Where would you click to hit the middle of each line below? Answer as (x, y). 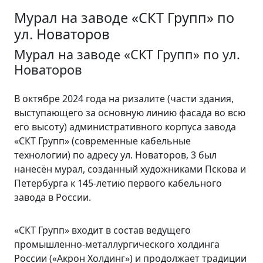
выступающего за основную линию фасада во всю (130, 113)
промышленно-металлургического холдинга (117, 244)
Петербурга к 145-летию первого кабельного (118, 183)
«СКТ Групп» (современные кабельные (102, 141)
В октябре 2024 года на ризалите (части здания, (124, 99)
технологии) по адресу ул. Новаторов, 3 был (115, 155)
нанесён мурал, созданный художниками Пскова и (130, 169)
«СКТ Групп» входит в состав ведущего (102, 230)
